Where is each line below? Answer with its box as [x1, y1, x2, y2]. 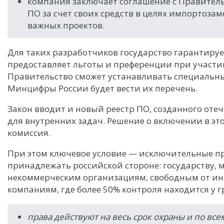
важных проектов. [27, 19, 104, 31]
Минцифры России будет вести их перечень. [7, 82, 197, 94]
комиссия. [7, 127, 52, 139]
